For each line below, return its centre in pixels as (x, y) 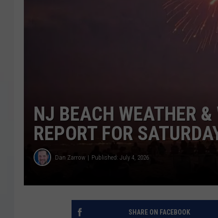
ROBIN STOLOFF (173, 44)
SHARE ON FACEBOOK (159, 212)
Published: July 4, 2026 (120, 157)
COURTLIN (165, 19)
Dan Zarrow (70, 157)
